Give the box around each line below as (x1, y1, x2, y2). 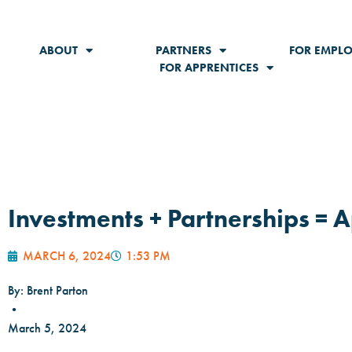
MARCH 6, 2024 (23, 248, 111, 263)
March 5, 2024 (8, 321, 86, 335)
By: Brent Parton (8, 283, 88, 298)
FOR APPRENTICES (159, 60, 259, 75)
